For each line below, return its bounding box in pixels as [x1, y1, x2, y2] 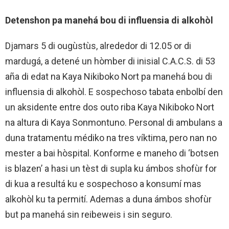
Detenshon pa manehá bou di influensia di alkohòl [5, 15, 213, 26]
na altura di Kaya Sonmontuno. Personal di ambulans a [5, 117, 222, 128]
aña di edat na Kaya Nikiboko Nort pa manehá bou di [5, 71, 212, 82]
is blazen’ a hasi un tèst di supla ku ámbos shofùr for [5, 163, 217, 174]
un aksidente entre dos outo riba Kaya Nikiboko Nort [5, 102, 214, 113]
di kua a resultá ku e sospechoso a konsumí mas [5, 178, 201, 190]
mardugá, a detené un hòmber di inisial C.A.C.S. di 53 [5, 56, 215, 67]
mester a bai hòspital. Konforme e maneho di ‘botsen [5, 148, 219, 159]
